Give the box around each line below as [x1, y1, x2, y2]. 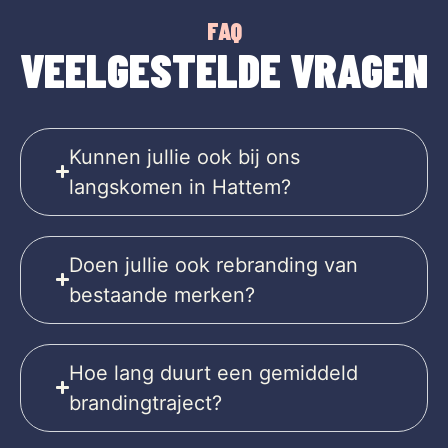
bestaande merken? [69, 282, 256, 307]
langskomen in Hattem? [69, 174, 292, 199]
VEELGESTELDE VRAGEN [20, 40, 428, 97]
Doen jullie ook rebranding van [69, 252, 359, 277]
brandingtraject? [69, 390, 223, 415]
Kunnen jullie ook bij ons [69, 144, 301, 169]
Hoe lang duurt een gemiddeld [69, 360, 359, 385]
